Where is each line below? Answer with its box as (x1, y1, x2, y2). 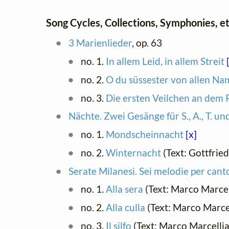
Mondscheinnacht (105, 128, 184, 140)
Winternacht (105, 146, 161, 158)
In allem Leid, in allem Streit (105, 55, 224, 67)
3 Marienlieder (68, 37, 132, 49)
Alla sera (105, 183, 143, 195)
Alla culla (105, 201, 145, 213)
